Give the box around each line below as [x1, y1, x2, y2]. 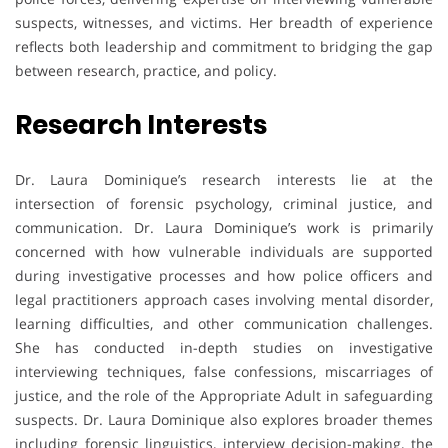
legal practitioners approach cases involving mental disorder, [15, 289, 433, 309]
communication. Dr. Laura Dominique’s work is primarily [15, 217, 433, 237]
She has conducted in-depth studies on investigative [15, 337, 433, 357]
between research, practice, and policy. [15, 60, 277, 80]
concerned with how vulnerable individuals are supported [15, 241, 433, 261]
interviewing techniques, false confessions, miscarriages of [15, 361, 433, 381]
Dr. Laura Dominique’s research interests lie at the [15, 169, 433, 189]
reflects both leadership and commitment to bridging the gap [15, 36, 433, 56]
